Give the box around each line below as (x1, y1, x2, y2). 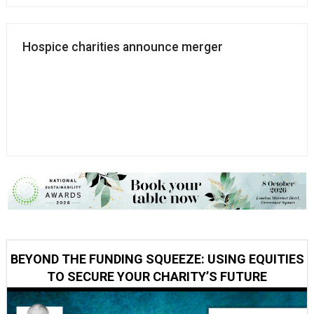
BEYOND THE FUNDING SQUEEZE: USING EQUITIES (10, 251, 304, 266)
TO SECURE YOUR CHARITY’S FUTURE (47, 268, 267, 284)
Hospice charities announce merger (22, 40, 224, 55)
